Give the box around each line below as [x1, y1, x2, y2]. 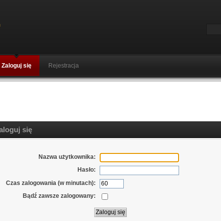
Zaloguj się [1, 62, 32, 69]
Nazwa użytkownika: [38, 153, 96, 160]
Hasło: [77, 166, 96, 174]
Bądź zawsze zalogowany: [23, 192, 96, 200]
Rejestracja [48, 62, 79, 69]
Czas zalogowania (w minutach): [6, 179, 96, 186]
